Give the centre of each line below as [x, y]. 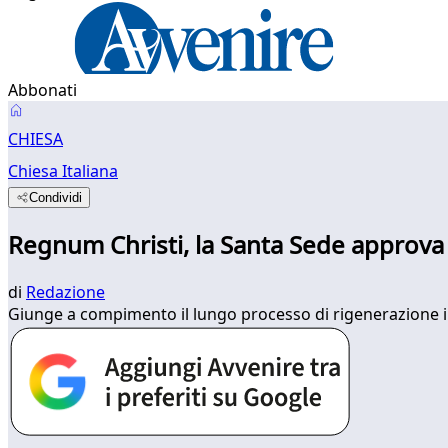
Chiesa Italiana [63, 171]
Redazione [65, 291]
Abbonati [42, 90]
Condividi [56, 197]
